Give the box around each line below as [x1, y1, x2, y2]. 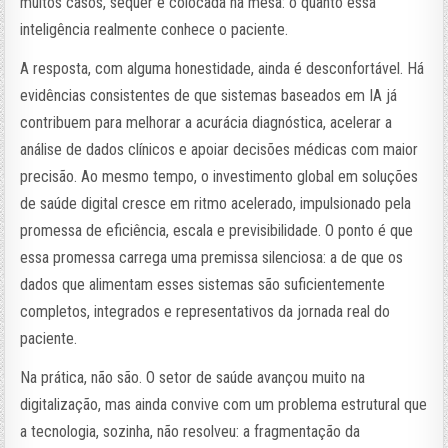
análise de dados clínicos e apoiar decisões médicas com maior [20, 139, 419, 159]
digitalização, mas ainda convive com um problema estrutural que [20, 394, 428, 414]
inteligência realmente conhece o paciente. [20, 19, 289, 39]
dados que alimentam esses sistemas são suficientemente [20, 274, 386, 294]
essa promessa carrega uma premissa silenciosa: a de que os [20, 247, 404, 267]
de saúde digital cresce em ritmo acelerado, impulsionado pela [20, 193, 412, 213]
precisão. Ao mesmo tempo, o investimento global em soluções [20, 166, 419, 186]
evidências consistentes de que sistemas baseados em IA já [20, 85, 398, 105]
